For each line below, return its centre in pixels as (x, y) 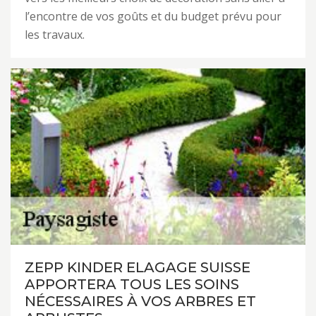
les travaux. (55, 35)
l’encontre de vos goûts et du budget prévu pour (153, 16)
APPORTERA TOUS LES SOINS (132, 284)
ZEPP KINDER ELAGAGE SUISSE (138, 267)
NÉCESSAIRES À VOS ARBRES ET (140, 301)
